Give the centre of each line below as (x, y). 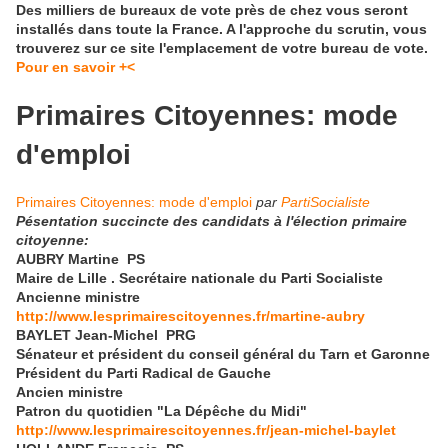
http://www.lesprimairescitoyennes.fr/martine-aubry (190, 315)
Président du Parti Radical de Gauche (143, 372)
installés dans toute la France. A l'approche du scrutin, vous (221, 29)
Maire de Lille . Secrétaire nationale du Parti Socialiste (199, 277)
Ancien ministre (69, 391)
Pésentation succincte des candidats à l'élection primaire (211, 220)
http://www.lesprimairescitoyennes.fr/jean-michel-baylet (206, 429)
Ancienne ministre (78, 296)
